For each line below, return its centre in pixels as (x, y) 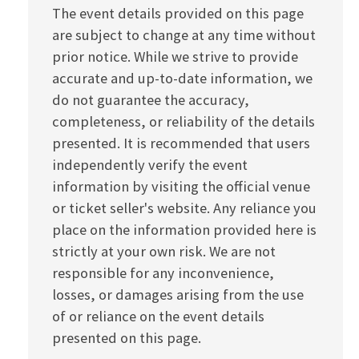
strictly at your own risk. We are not (164, 251)
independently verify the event (150, 165)
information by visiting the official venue (181, 186)
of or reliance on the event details (158, 316)
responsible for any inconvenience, (163, 273)
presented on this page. (127, 338)
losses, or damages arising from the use (178, 294)
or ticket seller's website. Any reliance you (184, 208)
